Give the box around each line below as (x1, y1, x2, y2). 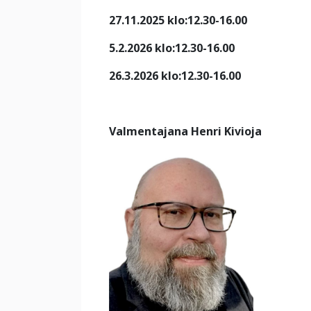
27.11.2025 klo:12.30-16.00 (109, 12, 247, 28)
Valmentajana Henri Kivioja (109, 124, 264, 139)
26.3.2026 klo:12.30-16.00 (109, 68, 241, 83)
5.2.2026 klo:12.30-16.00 (109, 40, 235, 56)
